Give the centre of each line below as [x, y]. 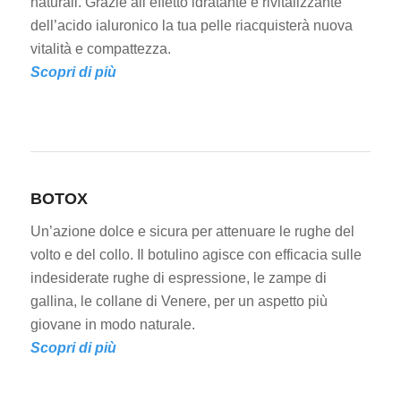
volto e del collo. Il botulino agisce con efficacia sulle [196, 254]
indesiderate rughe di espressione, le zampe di [178, 277]
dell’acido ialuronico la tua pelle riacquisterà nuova [191, 26]
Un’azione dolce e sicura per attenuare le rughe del [192, 231]
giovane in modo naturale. [112, 324]
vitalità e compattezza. [100, 49]
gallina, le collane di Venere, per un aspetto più [179, 301]
